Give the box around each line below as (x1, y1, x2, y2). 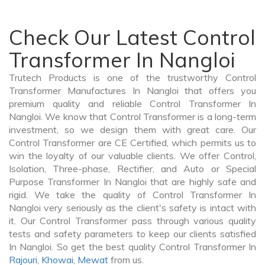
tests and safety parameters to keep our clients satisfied (9, 228, 256, 240)
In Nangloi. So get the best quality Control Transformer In (9, 241, 256, 253)
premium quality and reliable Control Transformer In (9, 98, 256, 110)
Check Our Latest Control (9, 24, 256, 51)
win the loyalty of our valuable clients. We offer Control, (9, 150, 256, 162)
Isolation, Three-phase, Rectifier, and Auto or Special (9, 163, 256, 175)
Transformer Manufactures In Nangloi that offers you (9, 85, 256, 97)
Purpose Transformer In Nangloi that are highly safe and (9, 176, 256, 188)
